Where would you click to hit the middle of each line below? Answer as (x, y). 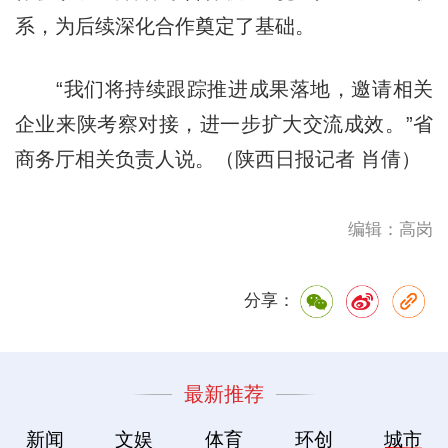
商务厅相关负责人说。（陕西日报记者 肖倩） (217, 158)
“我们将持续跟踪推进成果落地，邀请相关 (224, 88)
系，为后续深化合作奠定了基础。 (164, 25)
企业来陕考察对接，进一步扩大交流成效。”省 (224, 123)
